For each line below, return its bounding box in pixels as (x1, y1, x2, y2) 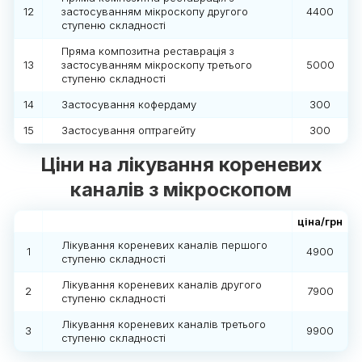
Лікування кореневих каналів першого (61, 238, 267, 252)
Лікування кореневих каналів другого (61, 278, 262, 292)
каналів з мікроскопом (70, 178, 292, 202)
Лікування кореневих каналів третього (61, 318, 266, 331)
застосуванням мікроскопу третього (61, 58, 252, 72)
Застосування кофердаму (61, 98, 196, 112)
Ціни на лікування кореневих (40, 153, 322, 177)
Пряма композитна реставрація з (61, 44, 234, 58)
